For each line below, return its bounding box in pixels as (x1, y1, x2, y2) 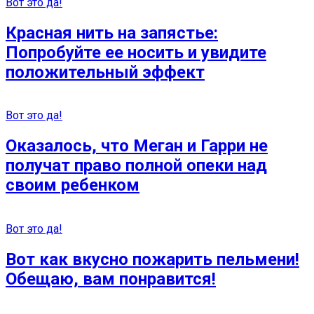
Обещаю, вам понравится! (6, 269, 216, 289)
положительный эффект (6, 62, 205, 82)
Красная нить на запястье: (6, 22, 218, 43)
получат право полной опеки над (6, 156, 267, 176)
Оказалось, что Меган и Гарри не (6, 136, 268, 156)
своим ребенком (6, 175, 139, 196)
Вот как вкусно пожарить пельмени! (6, 250, 299, 270)
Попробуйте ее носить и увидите (6, 42, 266, 62)
